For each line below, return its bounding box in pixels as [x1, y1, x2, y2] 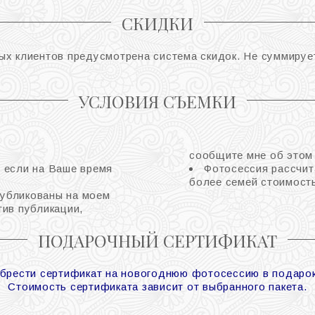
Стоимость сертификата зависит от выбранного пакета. [8, 280, 307, 292]
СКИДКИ [122, 11, 193, 34]
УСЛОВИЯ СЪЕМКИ [79, 89, 236, 112]
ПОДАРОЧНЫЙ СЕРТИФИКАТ [38, 229, 277, 252]
